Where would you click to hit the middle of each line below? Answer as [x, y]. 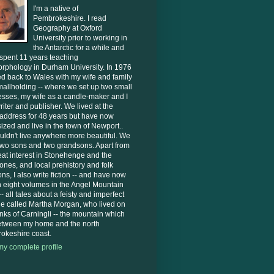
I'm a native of [56, 9]
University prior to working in [80, 38]
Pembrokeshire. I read [70, 19]
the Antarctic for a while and [79, 48]
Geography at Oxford [68, 28]
